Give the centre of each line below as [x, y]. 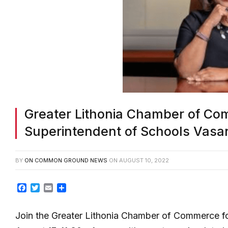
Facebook [46, 188]
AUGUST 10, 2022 [144, 161]
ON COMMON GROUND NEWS [66, 161]
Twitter [53, 188]
